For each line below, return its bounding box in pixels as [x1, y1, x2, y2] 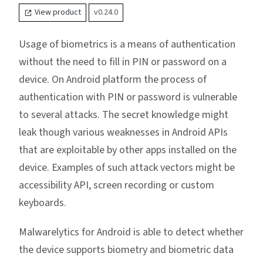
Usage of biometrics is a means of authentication [19, 37, 235, 52]
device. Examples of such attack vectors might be [19, 160, 235, 176]
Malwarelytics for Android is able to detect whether [19, 225, 244, 240]
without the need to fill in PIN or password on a [19, 55, 227, 70]
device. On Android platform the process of [19, 72, 207, 87]
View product [35, 6, 81, 19]
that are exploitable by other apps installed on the [19, 143, 237, 158]
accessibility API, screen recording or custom [19, 178, 214, 193]
